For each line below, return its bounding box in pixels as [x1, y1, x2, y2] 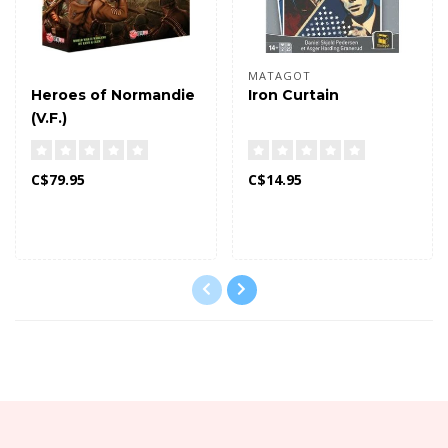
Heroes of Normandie [31, 85, 195, 104]
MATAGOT [247, 67, 311, 83]
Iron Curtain [247, 85, 339, 104]
